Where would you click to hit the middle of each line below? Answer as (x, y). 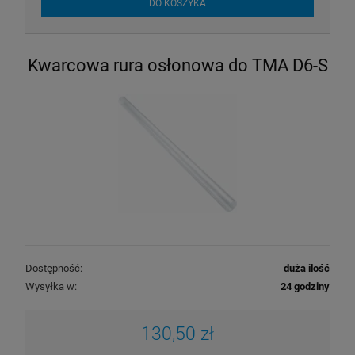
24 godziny (305, 286)
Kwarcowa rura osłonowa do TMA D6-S (177, 65)
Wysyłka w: (51, 286)
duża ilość (307, 268)
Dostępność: (54, 268)
